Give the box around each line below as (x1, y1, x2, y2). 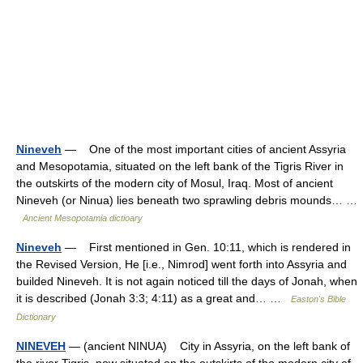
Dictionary (16, 312, 56, 322)
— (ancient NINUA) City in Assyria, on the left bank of (66, 340, 350, 352)
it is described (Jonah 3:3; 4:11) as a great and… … (16, 292, 291, 305)
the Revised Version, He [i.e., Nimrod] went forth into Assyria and (16, 258, 347, 271)
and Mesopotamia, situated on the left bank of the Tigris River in (16, 160, 344, 173)
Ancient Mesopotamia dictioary (23, 213, 143, 223)
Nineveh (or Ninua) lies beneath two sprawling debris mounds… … (16, 194, 357, 207)
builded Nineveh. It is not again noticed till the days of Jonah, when (16, 275, 357, 288)
